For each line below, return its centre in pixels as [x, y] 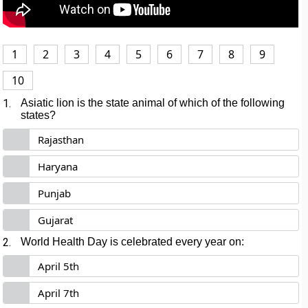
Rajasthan [61, 140]
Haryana [58, 166]
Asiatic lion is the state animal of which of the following [153, 103]
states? [38, 115]
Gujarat [56, 220]
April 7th [59, 293]
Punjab [55, 193]
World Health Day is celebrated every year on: [133, 242]
